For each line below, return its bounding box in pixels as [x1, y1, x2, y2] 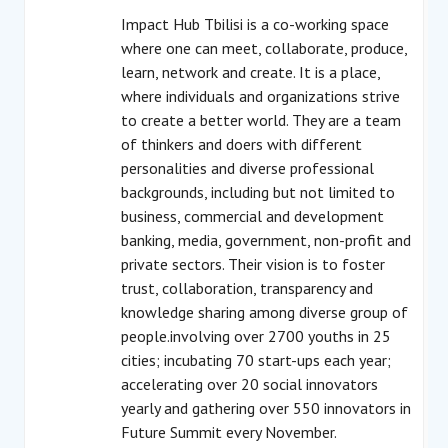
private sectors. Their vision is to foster [121, 254, 385, 274]
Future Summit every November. [121, 422, 337, 442]
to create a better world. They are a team [121, 110, 401, 130]
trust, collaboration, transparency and [121, 278, 373, 298]
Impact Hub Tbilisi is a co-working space [121, 14, 389, 34]
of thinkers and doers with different [121, 134, 362, 154]
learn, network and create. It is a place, [121, 62, 380, 82]
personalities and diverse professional [121, 158, 374, 178]
